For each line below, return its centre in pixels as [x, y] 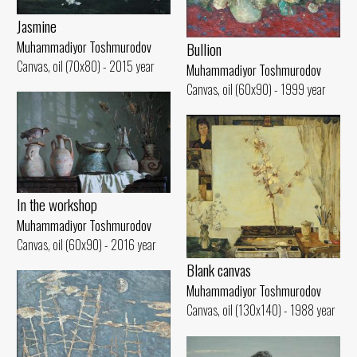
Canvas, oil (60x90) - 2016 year [86, 245]
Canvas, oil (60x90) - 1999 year [256, 90]
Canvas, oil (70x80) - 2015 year [86, 66]
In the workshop [57, 205]
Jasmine [37, 25]
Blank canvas [219, 270]
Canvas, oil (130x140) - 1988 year [261, 310]
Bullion [204, 49]
